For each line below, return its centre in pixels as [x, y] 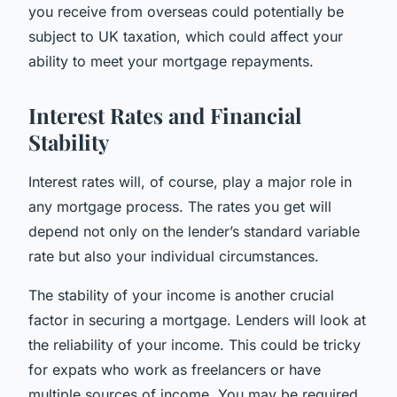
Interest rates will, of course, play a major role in [190, 181]
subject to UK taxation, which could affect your [186, 36]
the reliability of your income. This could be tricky [195, 344]
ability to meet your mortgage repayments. [171, 61]
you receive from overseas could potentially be [186, 11]
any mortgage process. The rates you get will [180, 206]
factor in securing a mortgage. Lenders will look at [197, 319]
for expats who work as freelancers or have [175, 369]
